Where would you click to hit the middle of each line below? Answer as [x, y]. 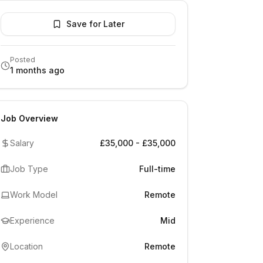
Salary [22, 143]
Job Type [29, 169]
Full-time [157, 169]
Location [26, 246]
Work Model [34, 195]
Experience [32, 220]
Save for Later [95, 24]
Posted [23, 60]
